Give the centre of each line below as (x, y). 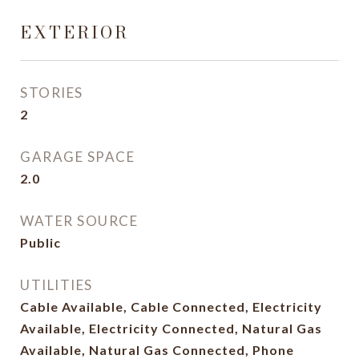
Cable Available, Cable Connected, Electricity (171, 307)
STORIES (52, 93)
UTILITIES (56, 285)
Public (40, 242)
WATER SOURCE (79, 221)
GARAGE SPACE (77, 157)
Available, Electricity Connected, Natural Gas (171, 328)
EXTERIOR (75, 32)
